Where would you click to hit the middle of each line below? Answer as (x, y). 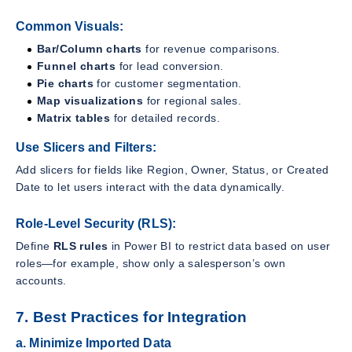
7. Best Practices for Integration (132, 317)
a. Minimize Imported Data (93, 343)
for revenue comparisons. (211, 49)
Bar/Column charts (90, 49)
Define (35, 246)
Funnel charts (77, 66)
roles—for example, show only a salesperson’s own (151, 263)
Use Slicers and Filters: (86, 148)
